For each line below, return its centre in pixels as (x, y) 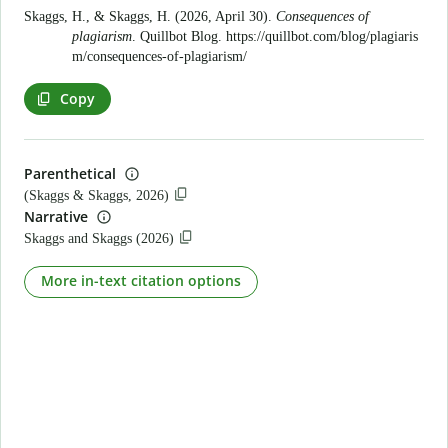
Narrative (56, 216)
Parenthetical (70, 173)
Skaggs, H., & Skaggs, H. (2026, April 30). (150, 16)
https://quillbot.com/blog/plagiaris (322, 36)
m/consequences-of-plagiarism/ (159, 56)
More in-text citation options (141, 280)
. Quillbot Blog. (179, 36)
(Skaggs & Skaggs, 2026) (96, 195)
